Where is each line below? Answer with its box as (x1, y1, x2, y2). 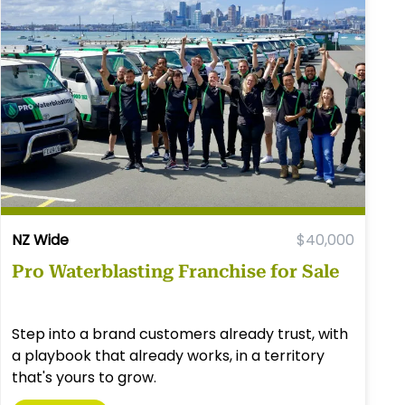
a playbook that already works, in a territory (12, 345, 325, 367)
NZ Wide (12, 230, 70, 251)
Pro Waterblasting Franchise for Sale (12, 260, 340, 283)
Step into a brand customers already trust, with (12, 324, 349, 345)
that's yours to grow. (12, 367, 157, 389)
